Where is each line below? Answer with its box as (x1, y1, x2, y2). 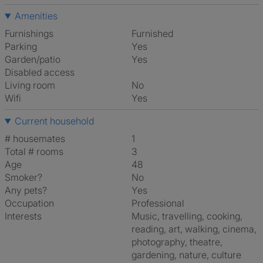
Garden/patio (5, 53, 60, 65)
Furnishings (5, 28, 53, 39)
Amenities (14, 10, 58, 22)
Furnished (136, 28, 173, 39)
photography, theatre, (131, 236, 222, 248)
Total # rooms (5, 146, 63, 157)
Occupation (5, 197, 54, 209)
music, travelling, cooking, (131, 210, 140, 222)
